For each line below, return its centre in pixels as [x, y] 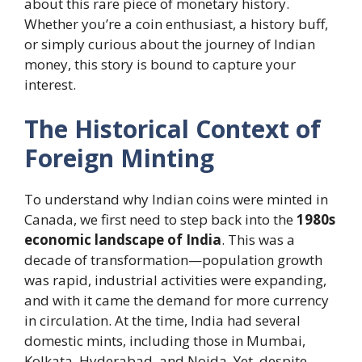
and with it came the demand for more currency [177, 300]
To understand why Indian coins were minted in [176, 199]
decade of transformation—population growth [173, 260]
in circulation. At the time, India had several [162, 320]
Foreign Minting [119, 158]
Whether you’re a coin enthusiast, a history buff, [176, 23]
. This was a [258, 240]
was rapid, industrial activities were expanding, [175, 280]
